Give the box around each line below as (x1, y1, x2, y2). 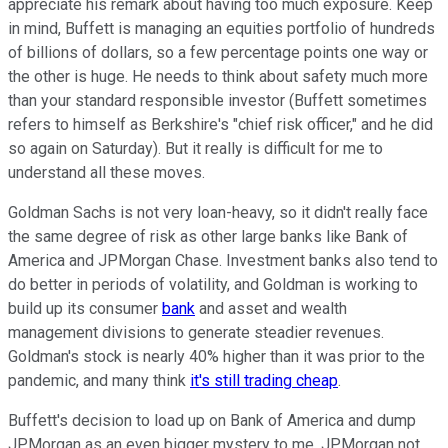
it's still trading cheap (190, 371, 338, 391)
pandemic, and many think (8, 371, 190, 391)
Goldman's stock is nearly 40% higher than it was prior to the (8, 347, 425, 367)
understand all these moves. (8, 163, 205, 183)
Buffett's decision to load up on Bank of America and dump (8, 411, 416, 431)
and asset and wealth (195, 299, 347, 319)
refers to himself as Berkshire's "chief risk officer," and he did (8, 115, 433, 135)
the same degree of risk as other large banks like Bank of (8, 227, 408, 247)
